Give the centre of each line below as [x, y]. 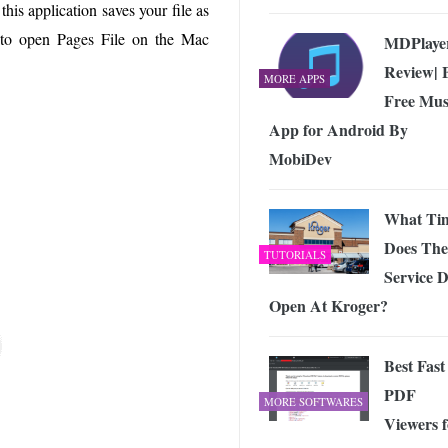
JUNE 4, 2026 [365, 9]
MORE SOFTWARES [313, 401]
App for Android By [338, 129]
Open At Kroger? [328, 305]
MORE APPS [294, 78]
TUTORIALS [295, 254]
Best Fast [414, 365]
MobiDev [300, 158]
